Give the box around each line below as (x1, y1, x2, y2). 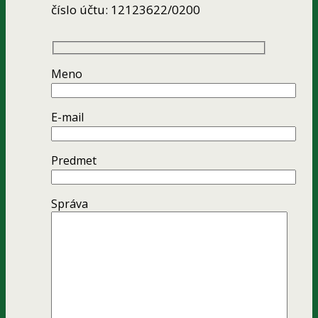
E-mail (51, 109, 84, 126)
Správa (51, 196, 88, 212)
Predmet (51, 153, 97, 169)
